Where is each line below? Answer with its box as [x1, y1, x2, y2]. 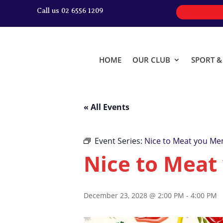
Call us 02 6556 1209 [36, 7, 103, 14]
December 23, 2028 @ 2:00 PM [84, 190, 184, 200]
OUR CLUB [132, 54, 171, 65]
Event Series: [95, 135, 144, 146]
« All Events [84, 101, 129, 112]
